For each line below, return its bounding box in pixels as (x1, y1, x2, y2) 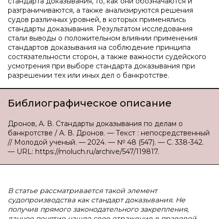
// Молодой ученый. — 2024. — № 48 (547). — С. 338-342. (8, 138, 204, 147)
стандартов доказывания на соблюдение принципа (8, 43, 191, 52)
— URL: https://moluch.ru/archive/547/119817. (8, 147, 159, 156)
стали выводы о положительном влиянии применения (8, 34, 197, 43)
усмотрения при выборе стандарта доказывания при (8, 62, 195, 70)
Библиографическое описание (8, 97, 172, 109)
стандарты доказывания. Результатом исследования (8, 24, 193, 33)
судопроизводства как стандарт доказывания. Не (8, 196, 185, 204)
